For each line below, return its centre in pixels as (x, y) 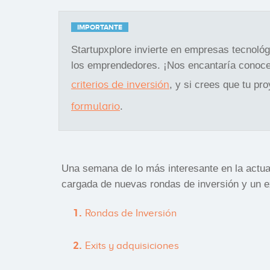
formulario (96, 106)
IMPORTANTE (100, 27)
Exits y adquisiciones (132, 245)
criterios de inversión (120, 84)
